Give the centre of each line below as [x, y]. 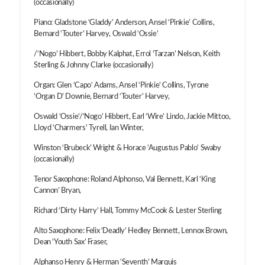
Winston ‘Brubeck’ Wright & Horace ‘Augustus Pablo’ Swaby [127, 148]
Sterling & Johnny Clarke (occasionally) [93, 65]
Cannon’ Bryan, [57, 190]
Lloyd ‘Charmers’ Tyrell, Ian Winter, [89, 128]
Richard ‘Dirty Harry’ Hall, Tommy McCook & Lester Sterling [128, 211]
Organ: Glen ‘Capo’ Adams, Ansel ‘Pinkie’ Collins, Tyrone [121, 85]
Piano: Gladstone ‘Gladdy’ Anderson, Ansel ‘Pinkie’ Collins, [124, 22]
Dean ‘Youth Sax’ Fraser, [71, 242]
